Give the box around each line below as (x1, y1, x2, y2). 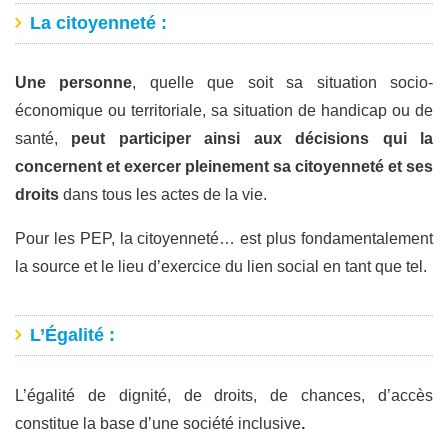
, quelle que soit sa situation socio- (132, 74, 434, 92)
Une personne (15, 74, 133, 92)
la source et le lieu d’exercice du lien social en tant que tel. (15, 258, 427, 276)
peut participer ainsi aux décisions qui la (71, 130, 434, 148)
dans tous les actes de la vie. (59, 186, 267, 204)
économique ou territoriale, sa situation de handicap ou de (15, 102, 433, 120)
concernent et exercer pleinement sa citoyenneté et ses (15, 158, 433, 176)
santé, (15, 130, 72, 148)
